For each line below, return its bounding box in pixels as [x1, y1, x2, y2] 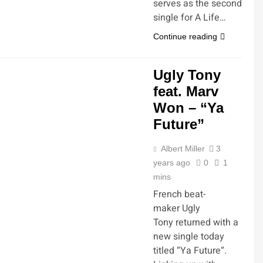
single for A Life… [153, 11, 226, 25]
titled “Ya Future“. [153, 244, 227, 258]
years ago [153, 158, 190, 167]
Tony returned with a [153, 215, 238, 230]
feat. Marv [153, 83, 218, 99]
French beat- [153, 187, 205, 201]
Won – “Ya [153, 100, 224, 116]
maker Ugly [153, 201, 200, 215]
